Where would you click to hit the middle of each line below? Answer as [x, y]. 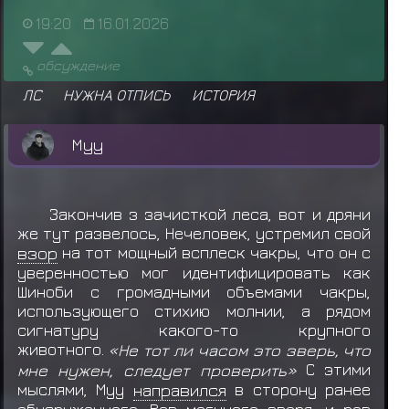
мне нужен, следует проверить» [157, 369]
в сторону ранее [299, 389]
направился [179, 389]
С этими [334, 369]
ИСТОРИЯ [223, 95]
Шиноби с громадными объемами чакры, [194, 291]
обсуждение [78, 65]
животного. [63, 349]
